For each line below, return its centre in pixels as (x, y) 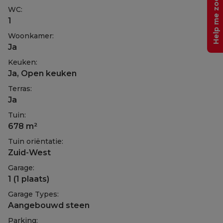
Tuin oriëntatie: (36, 142)
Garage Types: (33, 194)
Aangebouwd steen (49, 206)
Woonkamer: (31, 36)
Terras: (20, 89)
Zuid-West (29, 153)
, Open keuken (47, 74)
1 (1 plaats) (29, 179)
